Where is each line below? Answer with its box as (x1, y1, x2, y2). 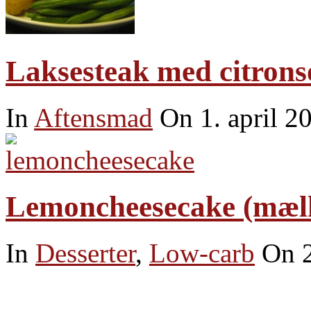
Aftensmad (34, 103, 153, 133)
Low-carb (149, 238, 255, 269)
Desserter (35, 238, 135, 269)
